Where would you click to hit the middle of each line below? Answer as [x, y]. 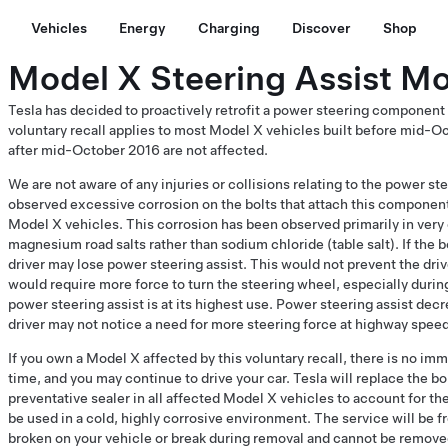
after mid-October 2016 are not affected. [138, 150]
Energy [142, 28]
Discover [321, 28]
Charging [229, 28]
